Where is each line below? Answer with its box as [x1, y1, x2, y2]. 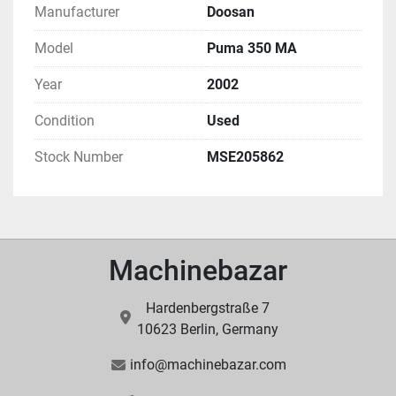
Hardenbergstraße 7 [146, 300, 270, 317]
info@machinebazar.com [129, 356, 286, 374]
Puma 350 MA [207, 40, 297, 57]
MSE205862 [207, 148, 284, 166]
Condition [34, 112, 95, 130]
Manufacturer [34, 4, 119, 21]
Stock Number [34, 148, 123, 166]
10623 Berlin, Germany [137, 321, 278, 339]
